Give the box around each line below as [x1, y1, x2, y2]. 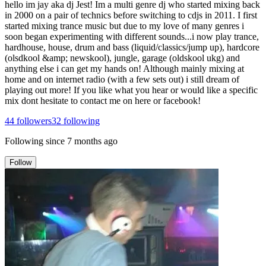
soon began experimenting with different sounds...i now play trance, [5, 31, 259, 42]
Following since [5, 135, 65, 146]
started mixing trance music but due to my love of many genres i [5, 20, 244, 31]
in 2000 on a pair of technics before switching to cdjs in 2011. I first [5, 9, 257, 20]
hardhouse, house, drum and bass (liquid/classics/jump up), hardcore [5, 42, 259, 52]
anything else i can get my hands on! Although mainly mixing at [5, 63, 244, 74]
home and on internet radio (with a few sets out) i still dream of [5, 74, 239, 84]
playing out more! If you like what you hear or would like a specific [5, 84, 258, 95]
